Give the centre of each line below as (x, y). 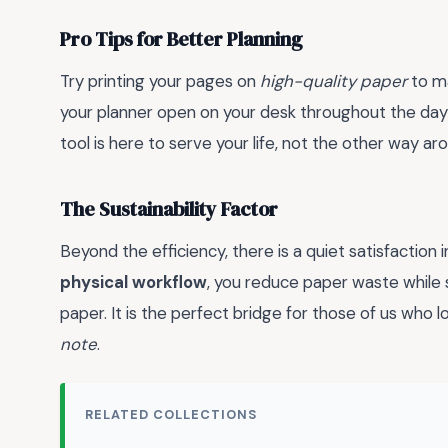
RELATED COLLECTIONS (171, 415)
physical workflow (133, 281)
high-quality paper (333, 80)
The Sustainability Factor (169, 209)
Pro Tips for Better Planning (181, 39)
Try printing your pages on (160, 80)
